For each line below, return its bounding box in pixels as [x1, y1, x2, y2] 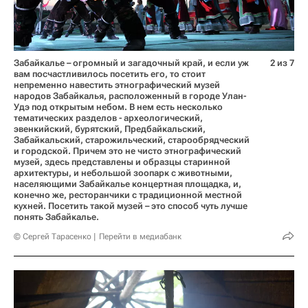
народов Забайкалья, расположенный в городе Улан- [14, 90, 246, 101]
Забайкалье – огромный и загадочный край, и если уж [14, 57, 249, 68]
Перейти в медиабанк [99, 231, 181, 241]
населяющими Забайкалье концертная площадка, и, [14, 178, 241, 189]
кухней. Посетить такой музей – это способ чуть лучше [14, 200, 247, 211]
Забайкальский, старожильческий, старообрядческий [14, 134, 250, 145]
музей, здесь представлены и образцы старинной [14, 156, 230, 167]
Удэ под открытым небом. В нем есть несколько [14, 101, 223, 112]
